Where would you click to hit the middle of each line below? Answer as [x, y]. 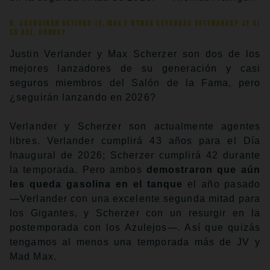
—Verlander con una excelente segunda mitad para [135, 198]
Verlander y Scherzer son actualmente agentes [135, 126]
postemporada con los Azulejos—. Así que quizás [135, 227]
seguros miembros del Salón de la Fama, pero [135, 83]
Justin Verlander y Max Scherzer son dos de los [135, 54]
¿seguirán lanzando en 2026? [83, 97]
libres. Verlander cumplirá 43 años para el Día [135, 140]
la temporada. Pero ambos [78, 169]
